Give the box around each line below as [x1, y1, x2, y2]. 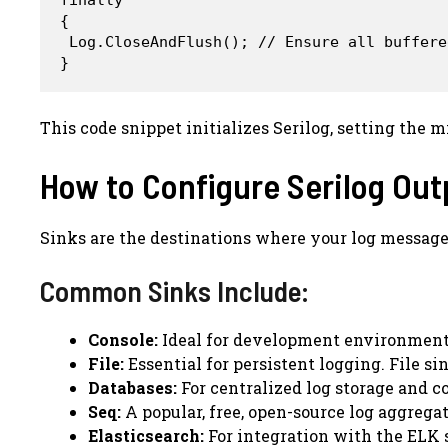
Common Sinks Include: [40, 272, 309, 308]
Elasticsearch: [88, 424, 204, 446]
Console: [88, 328, 158, 350]
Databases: [88, 376, 177, 398]
